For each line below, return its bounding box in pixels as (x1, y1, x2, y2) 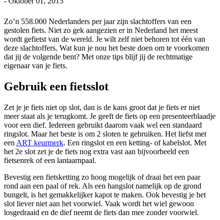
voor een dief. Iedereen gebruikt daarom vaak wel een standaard (4, 120, 202, 129)
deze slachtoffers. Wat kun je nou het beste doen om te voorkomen (4, 43, 209, 52)
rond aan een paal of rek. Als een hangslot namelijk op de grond (4, 181, 201, 190)
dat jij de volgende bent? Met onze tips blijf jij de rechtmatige (4, 52, 192, 61)
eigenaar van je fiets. (4, 61, 67, 70)
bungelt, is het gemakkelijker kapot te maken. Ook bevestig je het (4, 190, 206, 199)
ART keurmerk (16, 138, 63, 147)
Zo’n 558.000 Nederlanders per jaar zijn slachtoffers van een (4, 17, 192, 26)
